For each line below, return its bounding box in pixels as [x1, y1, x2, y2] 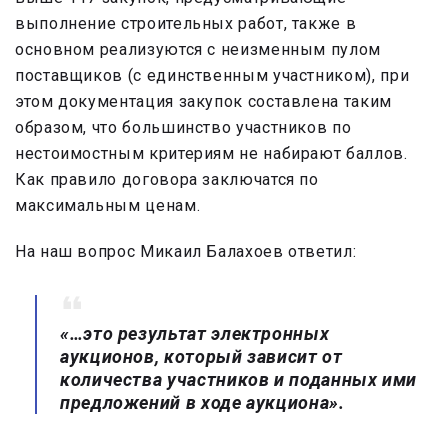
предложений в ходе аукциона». [60, 392, 354, 414]
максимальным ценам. [15, 196, 201, 216]
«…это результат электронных [60, 323, 330, 345]
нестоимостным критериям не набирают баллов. [15, 144, 408, 164]
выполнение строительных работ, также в [15, 14, 357, 34]
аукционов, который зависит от [60, 346, 343, 368]
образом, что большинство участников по [15, 118, 352, 138]
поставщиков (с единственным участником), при [15, 66, 410, 86]
